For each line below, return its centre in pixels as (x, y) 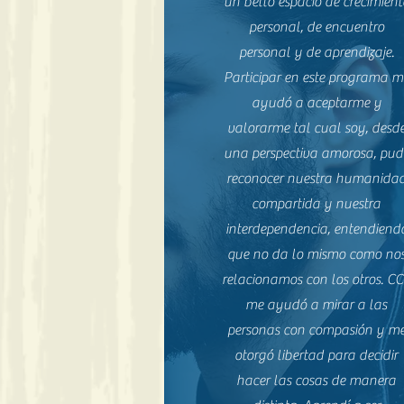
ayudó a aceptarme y (316, 103)
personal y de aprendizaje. (316, 52)
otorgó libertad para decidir (317, 355)
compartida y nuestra (317, 204)
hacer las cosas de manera (317, 381)
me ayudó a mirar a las (317, 305)
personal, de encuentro (316, 27)
